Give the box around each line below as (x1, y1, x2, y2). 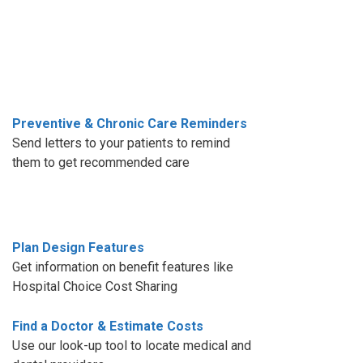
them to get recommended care (12, 155, 190, 170)
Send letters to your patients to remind (12, 135, 230, 151)
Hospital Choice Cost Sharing (12, 279, 177, 294)
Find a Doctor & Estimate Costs (12, 318, 203, 334)
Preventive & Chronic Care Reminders (12, 116, 247, 131)
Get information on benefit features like (12, 259, 233, 275)
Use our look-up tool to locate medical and (12, 338, 251, 353)
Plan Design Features (12, 240, 144, 255)
